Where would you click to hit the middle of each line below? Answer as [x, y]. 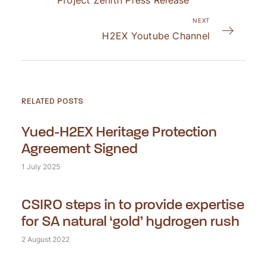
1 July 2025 [41, 166]
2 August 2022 [45, 239]
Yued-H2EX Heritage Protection [119, 132]
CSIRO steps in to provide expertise [133, 204]
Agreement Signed [79, 148]
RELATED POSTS [52, 101]
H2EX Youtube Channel [156, 36]
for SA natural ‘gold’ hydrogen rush [130, 221]
